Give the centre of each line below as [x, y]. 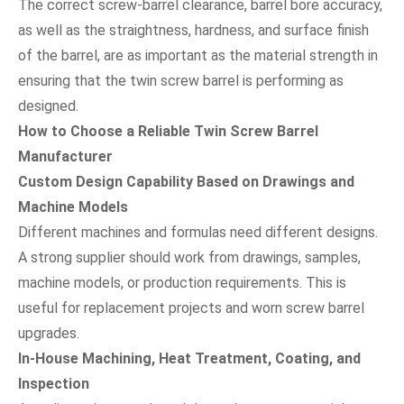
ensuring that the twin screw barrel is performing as [181, 80]
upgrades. [49, 333]
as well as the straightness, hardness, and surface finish [193, 30]
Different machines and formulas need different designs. [198, 232]
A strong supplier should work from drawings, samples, [189, 257]
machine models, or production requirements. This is [182, 282]
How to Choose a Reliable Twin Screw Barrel [168, 131]
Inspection [54, 383]
